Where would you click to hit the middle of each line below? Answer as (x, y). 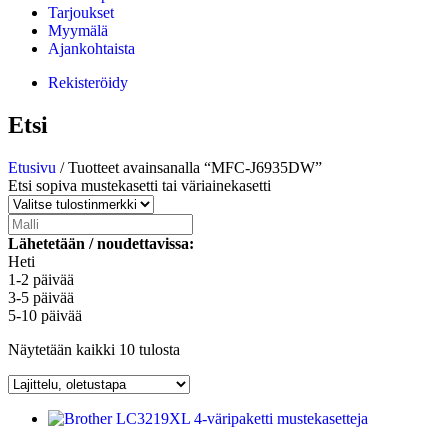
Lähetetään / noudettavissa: (101, 244)
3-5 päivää (41, 298)
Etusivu (32, 168)
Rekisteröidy (88, 83)
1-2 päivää (41, 280)
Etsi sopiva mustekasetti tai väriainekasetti (139, 186)
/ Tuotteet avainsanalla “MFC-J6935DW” (189, 168)
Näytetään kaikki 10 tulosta (94, 350)
